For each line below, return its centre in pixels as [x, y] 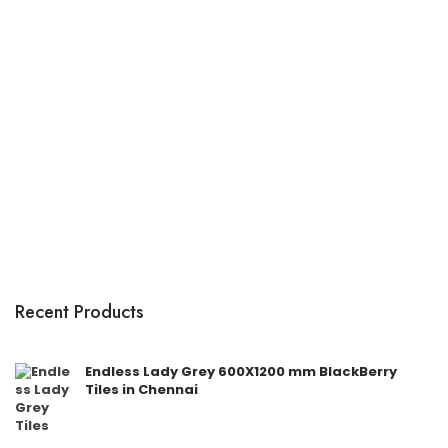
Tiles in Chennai [141, 389]
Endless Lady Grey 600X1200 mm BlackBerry [241, 371]
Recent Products [79, 312]
